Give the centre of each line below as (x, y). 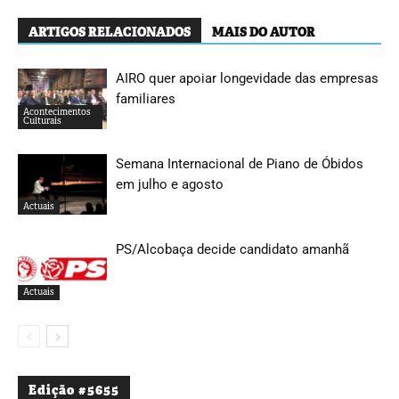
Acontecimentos (57, 112)
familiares (146, 98)
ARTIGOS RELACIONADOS (110, 32)
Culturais (42, 121)
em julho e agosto (170, 184)
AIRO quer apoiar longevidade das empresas (247, 78)
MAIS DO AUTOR (264, 32)
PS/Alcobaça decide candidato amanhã (232, 249)
